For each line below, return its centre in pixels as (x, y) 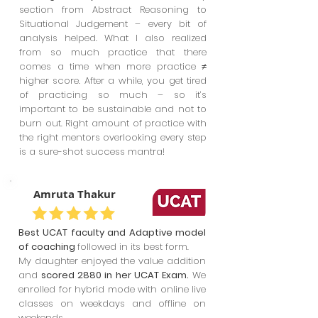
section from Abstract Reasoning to (113, 10)
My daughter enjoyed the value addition (112, 261)
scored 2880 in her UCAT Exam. (115, 275)
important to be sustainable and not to (113, 109)
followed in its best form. (133, 247)
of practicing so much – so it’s (113, 95)
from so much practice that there (113, 52)
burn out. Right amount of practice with (113, 123)
